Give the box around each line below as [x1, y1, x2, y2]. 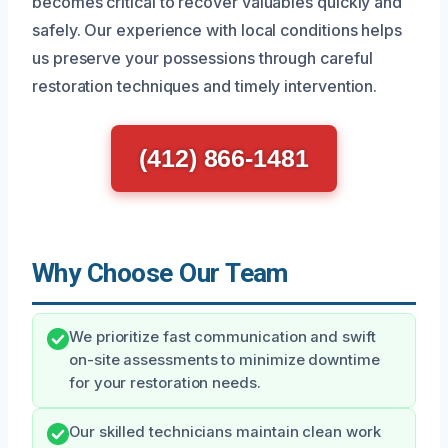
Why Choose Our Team [32, 257, 288, 288]
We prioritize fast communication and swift [69, 327, 376, 346]
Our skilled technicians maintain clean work [69, 422, 381, 441]
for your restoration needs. [69, 373, 261, 392]
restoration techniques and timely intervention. [32, 75, 378, 96]
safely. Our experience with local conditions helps [32, 19, 403, 40]
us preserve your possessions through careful [32, 47, 373, 68]
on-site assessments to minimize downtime [69, 350, 380, 369]
